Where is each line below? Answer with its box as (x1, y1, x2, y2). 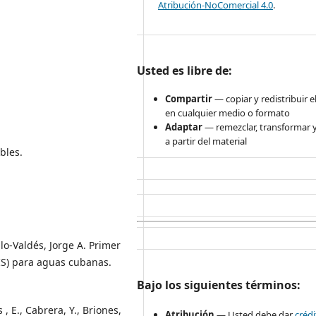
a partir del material (165, 134, 248, 147)
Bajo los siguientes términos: (137, 276, 301, 293)
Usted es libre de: (137, 62, 233, 78)
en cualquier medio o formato (165, 106, 291, 119)
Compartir (165, 92, 213, 105)
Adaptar (165, 120, 203, 133)
